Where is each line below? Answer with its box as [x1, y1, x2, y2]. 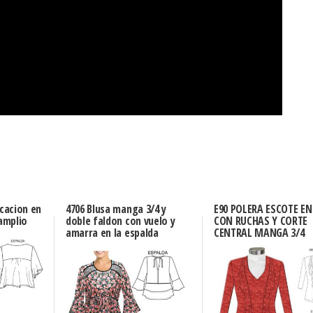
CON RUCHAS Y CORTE [213, 212, 308, 228]
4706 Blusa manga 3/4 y [66, 201, 166, 217]
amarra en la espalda [66, 224, 159, 240]
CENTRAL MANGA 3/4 [213, 224, 305, 240]
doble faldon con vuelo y [66, 212, 175, 228]
